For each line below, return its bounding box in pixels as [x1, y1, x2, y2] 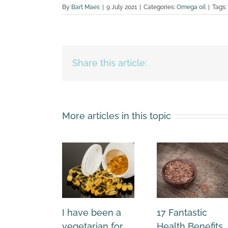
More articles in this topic [62, 110, 171, 122]
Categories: [144, 4, 177, 11]
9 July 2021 [106, 4, 137, 11]
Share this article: [72, 58, 147, 69]
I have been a [62, 207, 121, 218]
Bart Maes [71, 4, 100, 11]
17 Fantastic [157, 207, 207, 218]
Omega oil [177, 4, 206, 11]
